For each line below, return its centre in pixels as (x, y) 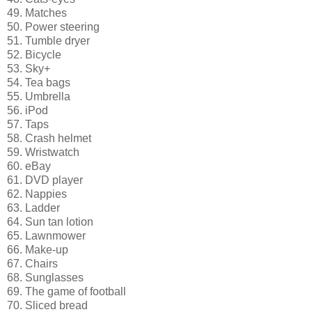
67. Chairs (32, 263)
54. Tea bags (39, 82)
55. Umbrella (39, 96)
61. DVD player (45, 180)
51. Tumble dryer (48, 40)
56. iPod (28, 110)
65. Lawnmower (46, 235)
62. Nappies (37, 194)
